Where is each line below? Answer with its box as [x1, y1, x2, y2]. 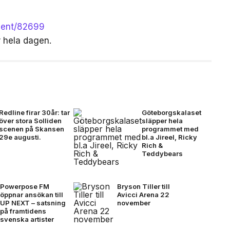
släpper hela [141, 116, 183, 125]
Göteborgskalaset [141, 108, 201, 117]
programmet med [141, 124, 199, 133]
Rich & [141, 141, 163, 149]
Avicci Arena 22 [117, 190, 169, 199]
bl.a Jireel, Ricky [141, 132, 197, 141]
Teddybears [141, 149, 183, 158]
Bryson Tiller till [117, 182, 170, 190]
